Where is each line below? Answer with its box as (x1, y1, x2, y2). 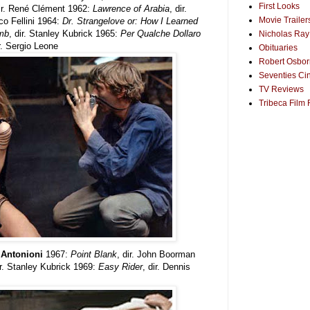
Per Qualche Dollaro (120, 28, 201, 39)
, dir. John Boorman (117, 248, 195, 259)
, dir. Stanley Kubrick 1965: (9, 28, 120, 39)
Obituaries (259, 43, 298, 53)
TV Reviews (259, 84, 304, 94)
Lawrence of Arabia (93, 3, 170, 14)
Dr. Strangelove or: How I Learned (62, 15, 198, 26)
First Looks (259, 1, 300, 11)
